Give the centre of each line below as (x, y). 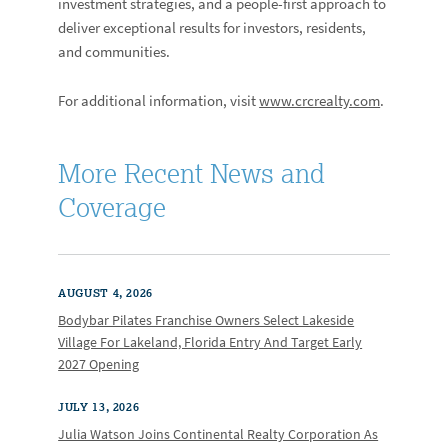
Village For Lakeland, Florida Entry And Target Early (210, 342)
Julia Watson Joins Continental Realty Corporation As (218, 434)
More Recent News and (192, 172)
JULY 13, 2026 (99, 406)
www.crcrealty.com (320, 100)
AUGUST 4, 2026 (105, 292)
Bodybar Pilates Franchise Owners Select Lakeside (206, 320)
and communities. (114, 51)
